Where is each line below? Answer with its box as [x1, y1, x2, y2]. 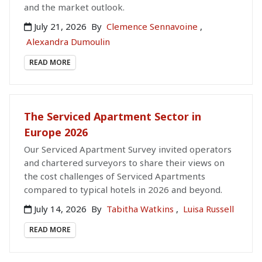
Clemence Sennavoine [106, 20, 200, 33]
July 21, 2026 [32, 20, 89, 33]
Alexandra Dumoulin [26, 36, 110, 48]
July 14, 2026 [32, 203, 89, 215]
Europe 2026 [24, 125, 88, 140]
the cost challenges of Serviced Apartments [24, 170, 205, 182]
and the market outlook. [24, 1, 125, 13]
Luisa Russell [183, 203, 234, 215]
